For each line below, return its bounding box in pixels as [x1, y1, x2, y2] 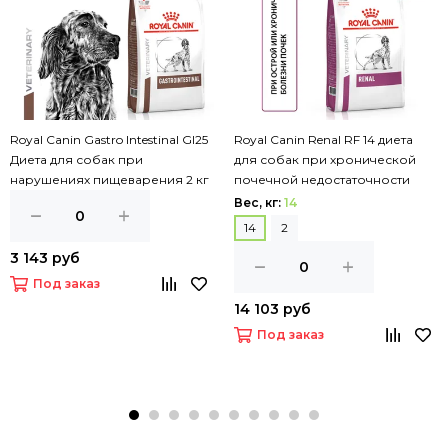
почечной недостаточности [234, 172, 410, 187]
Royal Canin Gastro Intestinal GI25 [10, 132, 208, 147]
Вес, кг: [234, 195, 284, 210]
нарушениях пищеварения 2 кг [10, 172, 209, 187]
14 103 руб [234, 300, 311, 318]
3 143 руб [10, 249, 80, 267]
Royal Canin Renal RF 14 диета [234, 132, 413, 147]
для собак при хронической [234, 152, 416, 167]
